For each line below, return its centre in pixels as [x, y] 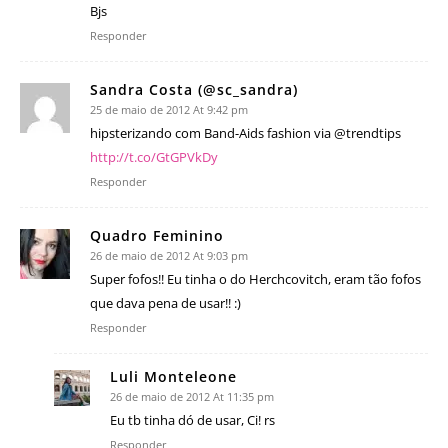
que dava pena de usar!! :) [165, 302]
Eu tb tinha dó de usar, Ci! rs [192, 419]
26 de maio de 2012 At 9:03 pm [169, 255]
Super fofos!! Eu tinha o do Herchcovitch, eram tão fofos [255, 278]
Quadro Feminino [157, 235]
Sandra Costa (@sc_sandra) [194, 89]
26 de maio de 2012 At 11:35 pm [192, 396]
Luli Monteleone [173, 376]
